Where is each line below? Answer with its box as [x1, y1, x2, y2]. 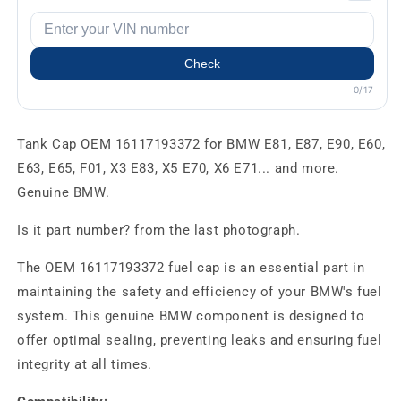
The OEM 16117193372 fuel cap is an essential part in [17, 260, 365, 277]
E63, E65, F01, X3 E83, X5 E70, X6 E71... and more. [17, 160, 340, 177]
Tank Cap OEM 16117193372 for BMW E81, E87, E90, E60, [17, 136, 386, 153]
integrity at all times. [17, 356, 152, 373]
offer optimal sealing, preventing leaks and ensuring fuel [17, 332, 382, 349]
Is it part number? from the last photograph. [17, 222, 301, 239]
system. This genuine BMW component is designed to [17, 308, 365, 325]
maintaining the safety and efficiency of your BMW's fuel [17, 284, 382, 301]
